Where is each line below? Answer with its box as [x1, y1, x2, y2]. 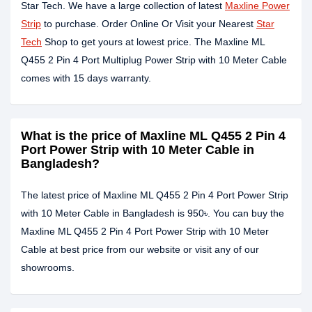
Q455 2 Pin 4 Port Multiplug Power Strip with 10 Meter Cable [21, 54, 287, 65]
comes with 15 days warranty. [21, 72, 151, 84]
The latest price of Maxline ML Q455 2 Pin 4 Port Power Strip [21, 189, 288, 201]
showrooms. [21, 262, 75, 273]
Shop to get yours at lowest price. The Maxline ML [42, 36, 265, 47]
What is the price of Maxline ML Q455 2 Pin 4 [21, 129, 286, 143]
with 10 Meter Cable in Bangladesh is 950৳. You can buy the [21, 208, 284, 219]
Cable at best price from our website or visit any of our [21, 244, 259, 255]
